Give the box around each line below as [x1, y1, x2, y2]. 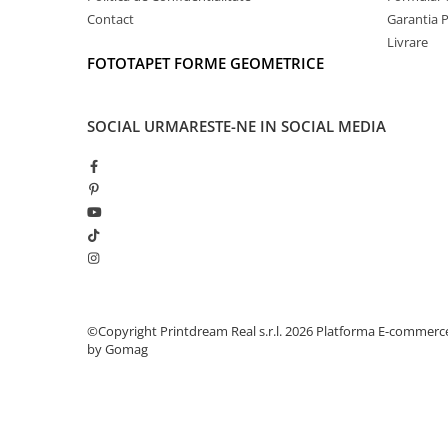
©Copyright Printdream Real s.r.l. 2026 [87, 322, 316, 340]
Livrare [387, 33, 428, 51]
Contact [87, 10, 134, 28]
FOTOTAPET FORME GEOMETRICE [87, 53, 324, 73]
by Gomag [87, 340, 148, 358]
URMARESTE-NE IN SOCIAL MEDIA [144, 116, 386, 136]
